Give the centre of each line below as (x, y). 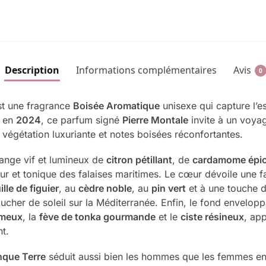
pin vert (168, 189)
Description (32, 70)
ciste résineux (212, 217)
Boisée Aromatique (116, 105)
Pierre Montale (155, 120)
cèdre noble (105, 189)
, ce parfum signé (81, 120)
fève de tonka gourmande (97, 217)
